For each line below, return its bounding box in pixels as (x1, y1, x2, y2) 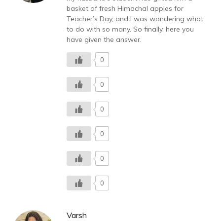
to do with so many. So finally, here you (67, 25, 194, 34)
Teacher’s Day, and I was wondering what (67, 14, 203, 24)
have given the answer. (67, 35, 142, 44)
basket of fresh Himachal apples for (67, 4, 184, 13)
